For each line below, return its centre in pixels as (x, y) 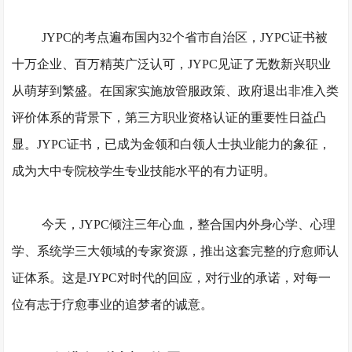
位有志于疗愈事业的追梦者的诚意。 (113, 304)
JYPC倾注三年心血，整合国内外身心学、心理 (207, 224)
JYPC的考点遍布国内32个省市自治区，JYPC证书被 (184, 37)
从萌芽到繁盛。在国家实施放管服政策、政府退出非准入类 (176, 91)
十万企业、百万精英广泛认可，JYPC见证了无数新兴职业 (172, 64)
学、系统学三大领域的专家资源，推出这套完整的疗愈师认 (176, 251)
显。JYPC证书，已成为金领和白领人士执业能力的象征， (172, 144)
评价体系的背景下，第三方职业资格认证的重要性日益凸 (169, 117)
